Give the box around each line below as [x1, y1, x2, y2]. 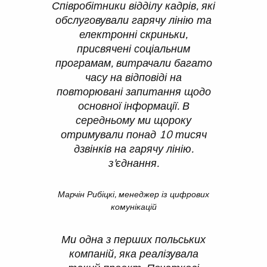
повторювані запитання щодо [56, 85, 211, 98]
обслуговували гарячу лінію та [55, 13, 212, 27]
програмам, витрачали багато [55, 56, 212, 70]
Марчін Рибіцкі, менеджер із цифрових [58, 189, 209, 200]
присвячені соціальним [77, 42, 190, 55]
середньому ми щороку [76, 113, 191, 127]
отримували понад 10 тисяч [60, 128, 207, 141]
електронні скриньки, [79, 27, 188, 41]
